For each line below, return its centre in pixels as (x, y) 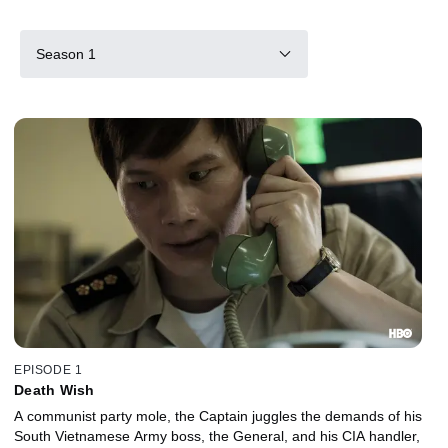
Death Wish (54, 389)
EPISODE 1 (48, 369)
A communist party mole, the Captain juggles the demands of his (218, 415)
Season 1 (66, 53)
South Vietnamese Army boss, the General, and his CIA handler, (217, 435)
